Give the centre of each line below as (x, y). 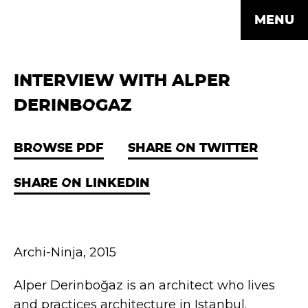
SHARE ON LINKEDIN (82, 183)
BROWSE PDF (59, 147)
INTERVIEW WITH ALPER (122, 80)
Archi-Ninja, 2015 (65, 252)
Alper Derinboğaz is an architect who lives (144, 285)
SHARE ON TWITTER (193, 147)
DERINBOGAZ (73, 105)
